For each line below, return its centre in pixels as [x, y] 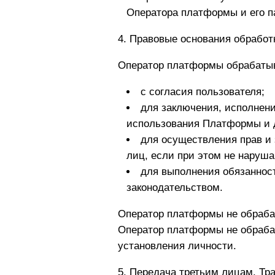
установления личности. [177, 246]
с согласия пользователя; [202, 92]
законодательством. [174, 188]
